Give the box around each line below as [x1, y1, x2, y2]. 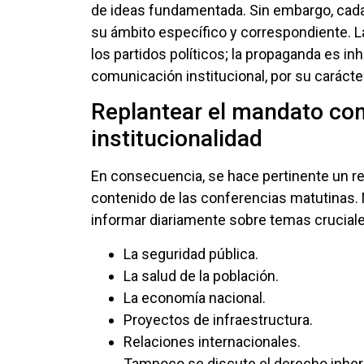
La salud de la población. [123, 266, 279, 284]
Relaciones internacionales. [123, 332, 301, 350]
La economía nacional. [123, 288, 266, 306]
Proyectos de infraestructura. [123, 310, 313, 328]
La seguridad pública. [123, 245, 258, 262]
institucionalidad [91, 125, 262, 153]
